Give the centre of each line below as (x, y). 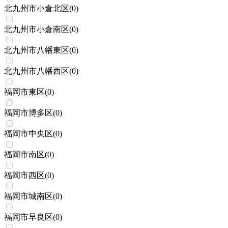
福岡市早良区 (28, 217)
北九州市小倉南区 (37, 30)
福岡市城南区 (28, 196)
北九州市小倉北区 (37, 9)
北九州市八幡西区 (37, 71)
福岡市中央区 (28, 134)
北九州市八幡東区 (37, 50)
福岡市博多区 (28, 113)
